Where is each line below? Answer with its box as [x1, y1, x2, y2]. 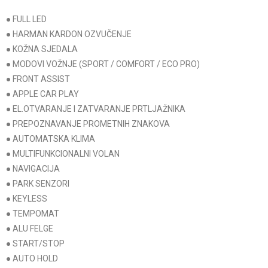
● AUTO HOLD [6, 254, 58, 264]
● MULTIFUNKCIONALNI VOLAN [6, 149, 120, 159]
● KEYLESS [6, 194, 47, 204]
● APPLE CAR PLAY [6, 89, 79, 99]
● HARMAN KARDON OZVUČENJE [6, 29, 132, 39]
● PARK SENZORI [6, 179, 69, 189]
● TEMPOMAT [6, 209, 59, 219]
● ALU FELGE [6, 224, 53, 234]
